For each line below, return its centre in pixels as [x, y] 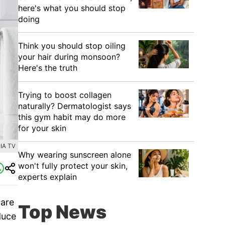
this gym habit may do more [72, 117]
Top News [62, 212]
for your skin [42, 128]
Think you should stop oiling [72, 46]
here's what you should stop [72, 8]
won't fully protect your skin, [73, 166]
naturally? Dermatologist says [75, 106]
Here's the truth [48, 68]
